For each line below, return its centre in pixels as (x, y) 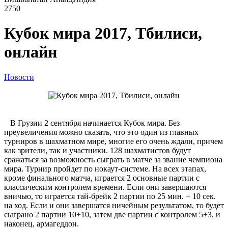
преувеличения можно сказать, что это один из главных (101, 132)
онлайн (31, 52)
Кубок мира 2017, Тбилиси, (103, 33)
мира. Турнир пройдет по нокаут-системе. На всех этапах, (105, 168)
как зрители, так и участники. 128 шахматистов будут (97, 150)
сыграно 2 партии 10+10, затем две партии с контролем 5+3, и (112, 214)
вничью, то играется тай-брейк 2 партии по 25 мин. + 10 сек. (110, 196)
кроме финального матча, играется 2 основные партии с (102, 178)
